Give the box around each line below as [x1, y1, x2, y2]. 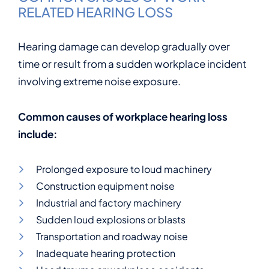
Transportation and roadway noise [36, 230, 188, 243]
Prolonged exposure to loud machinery [36, 163, 212, 175]
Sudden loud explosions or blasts [36, 213, 186, 226]
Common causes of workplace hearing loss [18, 110, 228, 123]
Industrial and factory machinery [36, 196, 181, 209]
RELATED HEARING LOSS [18, 4, 173, 20]
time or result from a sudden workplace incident [18, 57, 247, 70]
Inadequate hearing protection [36, 247, 175, 259]
